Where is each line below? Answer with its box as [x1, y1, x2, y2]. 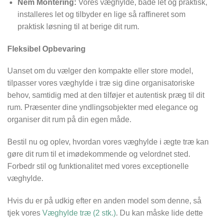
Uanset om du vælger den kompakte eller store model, [7, 67, 193, 75]
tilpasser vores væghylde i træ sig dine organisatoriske [7, 79, 195, 88]
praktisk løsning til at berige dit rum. [17, 22, 139, 31]
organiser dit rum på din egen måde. [7, 115, 131, 124]
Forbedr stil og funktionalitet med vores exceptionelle [7, 162, 189, 171]
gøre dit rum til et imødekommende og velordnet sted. [7, 150, 190, 159]
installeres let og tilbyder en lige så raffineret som [17, 10, 185, 18]
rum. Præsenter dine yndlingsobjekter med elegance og [7, 103, 198, 112]
